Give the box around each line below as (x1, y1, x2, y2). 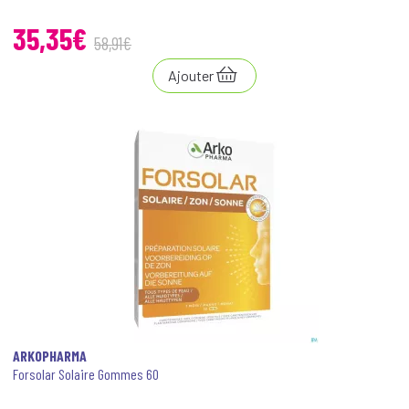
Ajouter (168, 67, 214, 84)
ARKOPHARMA (13, 347, 87, 364)
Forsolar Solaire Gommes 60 (13, 365, 159, 383)
